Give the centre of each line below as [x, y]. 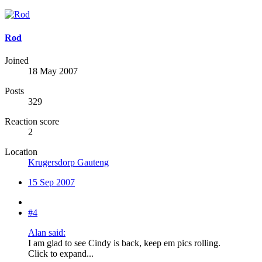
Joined [17, 60]
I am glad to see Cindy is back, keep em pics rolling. [124, 243]
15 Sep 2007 [51, 182]
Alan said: [47, 232]
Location [21, 151]
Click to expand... [61, 253]
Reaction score [32, 121]
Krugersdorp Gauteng [68, 162]
